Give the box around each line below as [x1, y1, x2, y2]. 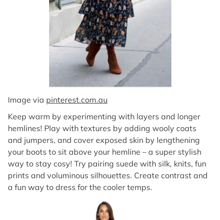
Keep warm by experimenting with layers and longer [8, 111, 200, 121]
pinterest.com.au [46, 95, 108, 105]
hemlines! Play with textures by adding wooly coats [8, 123, 196, 133]
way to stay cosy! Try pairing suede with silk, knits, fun [8, 159, 206, 168]
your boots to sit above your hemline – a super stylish [8, 147, 201, 157]
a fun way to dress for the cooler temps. [8, 182, 152, 192]
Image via [8, 95, 46, 105]
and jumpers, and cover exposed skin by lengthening [8, 135, 200, 145]
